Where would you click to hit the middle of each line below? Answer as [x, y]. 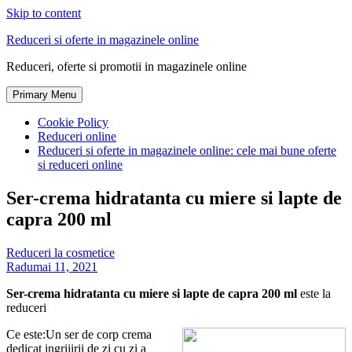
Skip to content [44, 13]
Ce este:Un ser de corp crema [79, 334]
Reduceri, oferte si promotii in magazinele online [126, 66]
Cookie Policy [73, 122]
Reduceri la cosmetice [60, 252]
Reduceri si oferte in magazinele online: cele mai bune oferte [187, 150]
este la [314, 293]
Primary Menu [44, 95]
